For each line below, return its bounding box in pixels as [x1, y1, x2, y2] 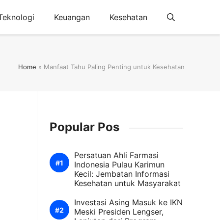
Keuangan [54, 12, 90, 22]
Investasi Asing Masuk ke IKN [74, 197, 183, 207]
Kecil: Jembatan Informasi [74, 169, 169, 179]
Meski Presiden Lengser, [74, 207, 164, 217]
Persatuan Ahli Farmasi [74, 150, 159, 160]
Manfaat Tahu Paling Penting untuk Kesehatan [44, 62, 185, 71]
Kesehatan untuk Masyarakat [74, 178, 181, 188]
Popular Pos [50, 120, 119, 134]
